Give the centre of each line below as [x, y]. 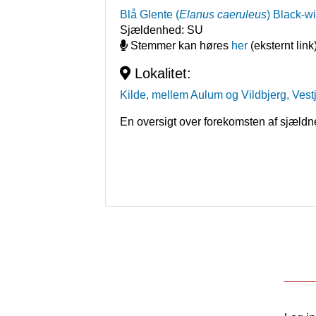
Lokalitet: [161, 74]
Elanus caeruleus [223, 15]
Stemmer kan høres [180, 46]
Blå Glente [147, 15]
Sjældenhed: [154, 30]
